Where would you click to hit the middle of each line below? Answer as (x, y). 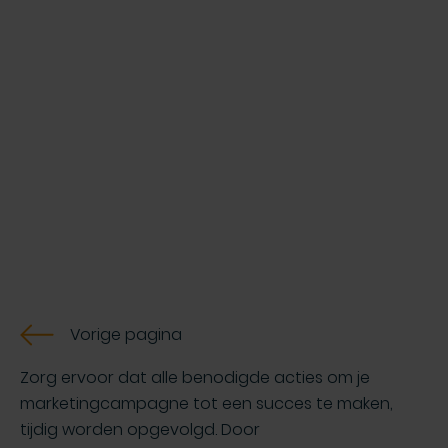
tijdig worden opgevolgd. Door (140, 430)
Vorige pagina (126, 335)
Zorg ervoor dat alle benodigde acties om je (195, 378)
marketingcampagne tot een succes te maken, (206, 404)
